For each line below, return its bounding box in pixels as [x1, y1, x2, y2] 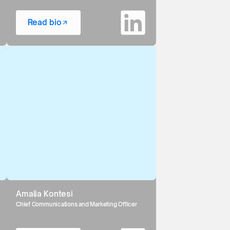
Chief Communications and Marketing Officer [16, 201, 137, 208]
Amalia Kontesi [16, 188, 73, 199]
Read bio [27, 17, 62, 27]
